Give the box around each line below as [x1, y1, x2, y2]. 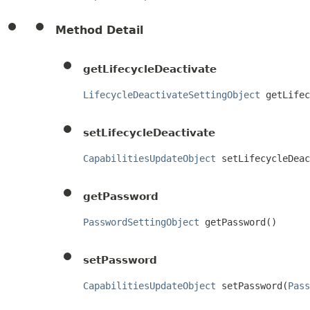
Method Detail [55, 24, 143, 37]
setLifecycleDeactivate [83, 127, 215, 140]
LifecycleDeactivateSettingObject [83, 89, 260, 101]
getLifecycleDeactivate [83, 63, 217, 76]
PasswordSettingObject [83, 217, 199, 228]
